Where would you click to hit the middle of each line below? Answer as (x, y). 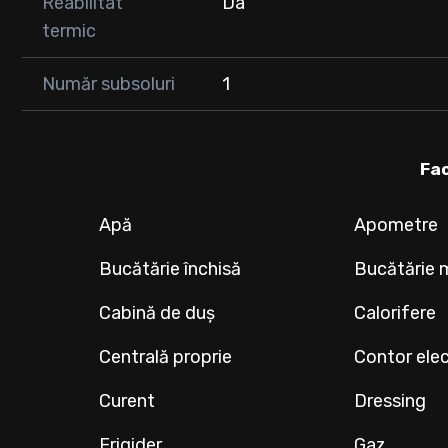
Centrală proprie (166, 357)
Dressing (390, 401)
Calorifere (395, 313)
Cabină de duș (157, 313)
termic (69, 31)
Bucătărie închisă (170, 269)
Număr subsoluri (108, 84)
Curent (127, 401)
